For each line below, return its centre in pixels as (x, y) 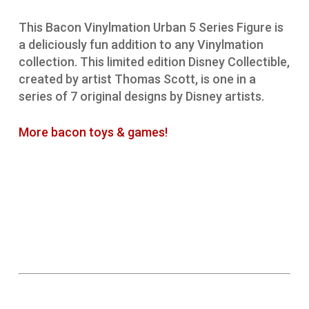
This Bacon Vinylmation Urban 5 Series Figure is (151, 28)
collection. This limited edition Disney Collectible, (154, 62)
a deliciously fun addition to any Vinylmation (141, 45)
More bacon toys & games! (93, 132)
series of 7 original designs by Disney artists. (141, 97)
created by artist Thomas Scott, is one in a (137, 79)
